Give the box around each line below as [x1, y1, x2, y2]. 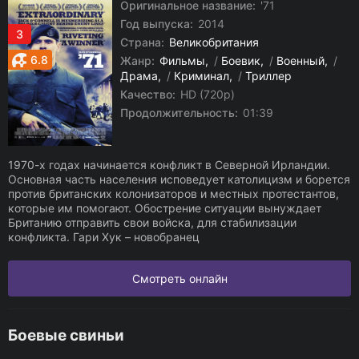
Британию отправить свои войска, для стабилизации [8, 216, 296, 229]
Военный [276, 54, 325, 67]
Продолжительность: [120, 106, 238, 119]
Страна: [120, 35, 164, 49]
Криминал [174, 69, 229, 83]
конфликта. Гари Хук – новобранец [8, 230, 200, 244]
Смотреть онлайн [131, 272, 228, 285]
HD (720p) [177, 87, 235, 101]
